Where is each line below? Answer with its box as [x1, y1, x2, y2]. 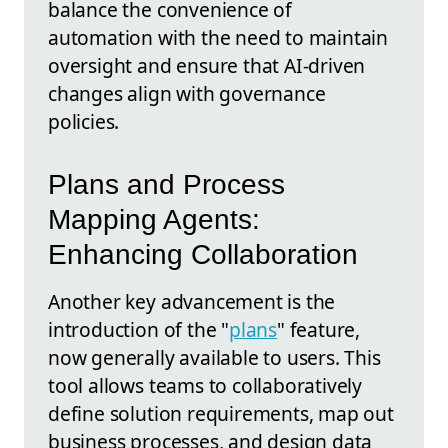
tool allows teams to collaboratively [48, 371, 363, 399]
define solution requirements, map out [48, 399, 394, 427]
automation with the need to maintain [48, 24, 389, 52]
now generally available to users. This [48, 343, 381, 371]
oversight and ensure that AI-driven [48, 52, 366, 80]
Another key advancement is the [48, 287, 336, 315]
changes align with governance [48, 80, 326, 108]
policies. [48, 108, 120, 136]
